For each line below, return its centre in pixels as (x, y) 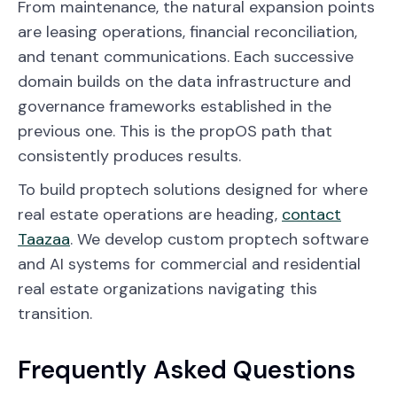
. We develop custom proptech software (219, 239)
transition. (55, 313)
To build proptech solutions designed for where (193, 189)
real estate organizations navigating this (167, 288)
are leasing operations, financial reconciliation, (187, 31)
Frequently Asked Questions (187, 370)
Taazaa (44, 239)
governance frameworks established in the (175, 106)
